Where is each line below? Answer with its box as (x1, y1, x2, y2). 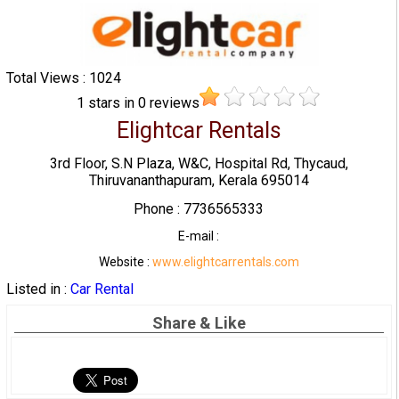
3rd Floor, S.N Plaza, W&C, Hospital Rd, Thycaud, (49, 154, 348, 172)
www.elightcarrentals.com (151, 254, 299, 269)
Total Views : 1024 (5, 69, 121, 87)
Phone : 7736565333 (134, 199, 265, 217)
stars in (88, 94, 139, 112)
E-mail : (178, 228, 220, 243)
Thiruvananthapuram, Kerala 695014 (88, 171, 309, 189)
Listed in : (5, 280, 70, 297)
